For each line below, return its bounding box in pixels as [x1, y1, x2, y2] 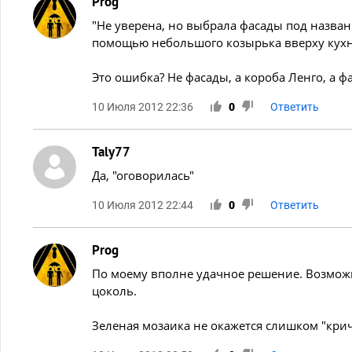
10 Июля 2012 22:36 [92, 100, 193, 113]
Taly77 [92, 142, 130, 160]
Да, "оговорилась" [92, 167, 194, 183]
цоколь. [92, 282, 137, 299]
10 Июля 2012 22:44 [92, 198, 193, 211]
